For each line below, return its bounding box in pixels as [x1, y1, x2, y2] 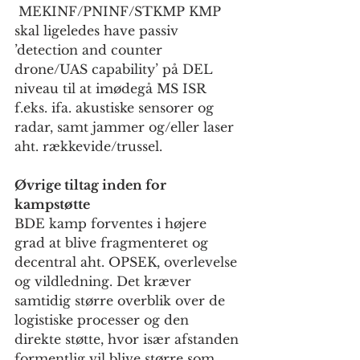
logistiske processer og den [14, 312, 193, 329]
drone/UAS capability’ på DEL [14, 61, 217, 78]
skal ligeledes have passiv [14, 22, 182, 39]
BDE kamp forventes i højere [14, 215, 211, 232]
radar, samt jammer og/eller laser [14, 119, 238, 136]
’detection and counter [14, 42, 166, 59]
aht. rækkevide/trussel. [14, 138, 166, 155]
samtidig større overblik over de [14, 292, 229, 309]
